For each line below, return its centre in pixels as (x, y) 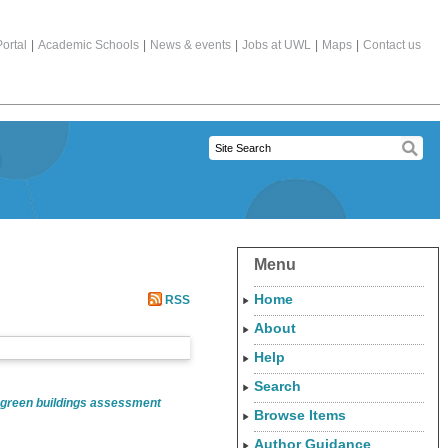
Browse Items (300, 415)
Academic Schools (88, 45)
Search (277, 386)
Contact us (392, 45)
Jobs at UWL (276, 45)
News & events (190, 45)
